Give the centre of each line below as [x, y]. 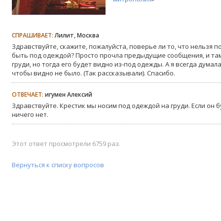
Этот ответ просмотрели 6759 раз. [66, 143]
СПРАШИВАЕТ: [33, 35]
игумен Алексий [69, 94]
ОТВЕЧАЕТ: [28, 94]
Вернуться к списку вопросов [58, 165]
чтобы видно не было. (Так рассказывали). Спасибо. [93, 73]
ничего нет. [30, 114]
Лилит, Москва [76, 35]
